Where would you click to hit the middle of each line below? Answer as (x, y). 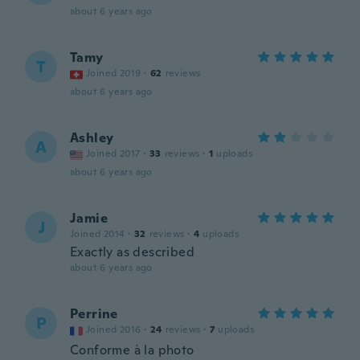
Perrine (94, 314)
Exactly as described (132, 252)
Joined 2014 (98, 234)
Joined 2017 (113, 153)
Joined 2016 (114, 329)
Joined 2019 (114, 73)
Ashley (92, 138)
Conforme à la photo (132, 350)
